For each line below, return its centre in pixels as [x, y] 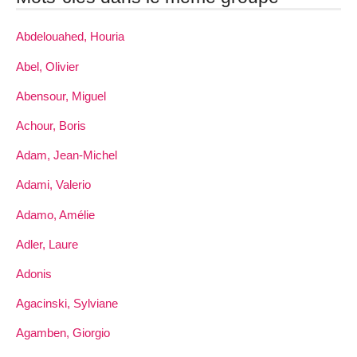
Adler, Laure [47, 244]
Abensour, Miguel [61, 96]
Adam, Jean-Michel [67, 155]
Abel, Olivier [47, 66]
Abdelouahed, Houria [70, 37]
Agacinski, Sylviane [67, 304]
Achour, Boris [51, 125]
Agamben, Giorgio [63, 333]
